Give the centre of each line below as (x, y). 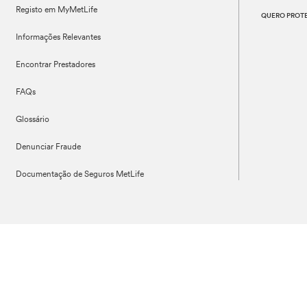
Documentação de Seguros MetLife (80, 175)
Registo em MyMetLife (57, 10)
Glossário (33, 120)
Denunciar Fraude (49, 147)
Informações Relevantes (59, 38)
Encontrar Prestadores (56, 65)
